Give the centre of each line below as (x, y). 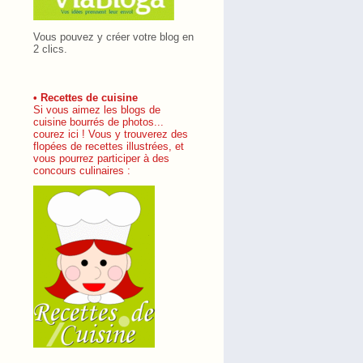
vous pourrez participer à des (101, 158)
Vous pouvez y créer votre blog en (113, 37)
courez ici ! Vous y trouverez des (111, 134)
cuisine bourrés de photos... (98, 122)
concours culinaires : (82, 171)
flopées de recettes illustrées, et (109, 146)
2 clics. (50, 49)
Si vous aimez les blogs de (97, 110)
